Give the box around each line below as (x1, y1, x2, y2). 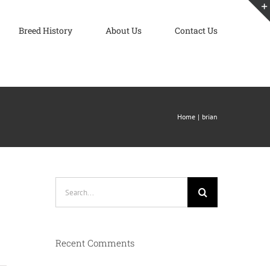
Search (54, 178, 83, 190)
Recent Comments (55, 237, 134, 249)
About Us (105, 25, 142, 36)
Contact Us (175, 25, 218, 36)
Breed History (19, 25, 72, 36)
